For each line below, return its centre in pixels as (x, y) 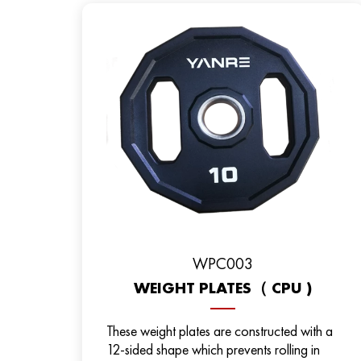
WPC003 (223, 264)
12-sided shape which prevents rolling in (213, 350)
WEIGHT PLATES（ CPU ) (223, 288)
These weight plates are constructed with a (219, 331)
